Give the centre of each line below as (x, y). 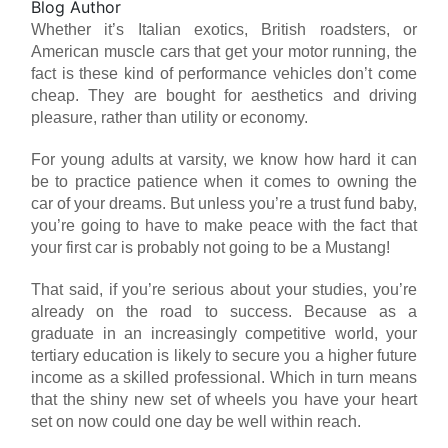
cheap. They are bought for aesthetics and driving (224, 95)
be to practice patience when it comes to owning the (224, 181)
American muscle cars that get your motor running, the (224, 51)
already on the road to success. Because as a (224, 311)
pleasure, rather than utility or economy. (169, 117)
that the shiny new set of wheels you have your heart (224, 399)
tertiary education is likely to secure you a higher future (224, 355)
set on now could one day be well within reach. (196, 421)
